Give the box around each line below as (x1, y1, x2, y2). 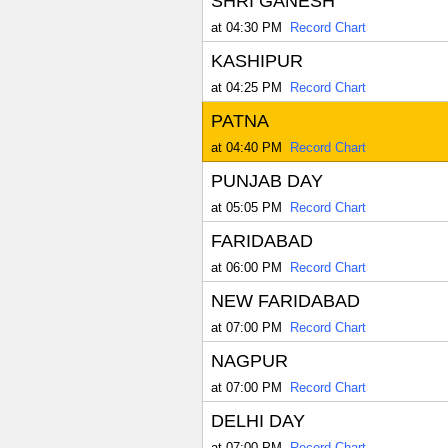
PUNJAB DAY (210, 171, 323, 192)
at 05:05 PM (210, 200, 282, 216)
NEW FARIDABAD (210, 291, 360, 312)
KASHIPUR (210, 51, 303, 72)
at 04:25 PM (210, 80, 282, 96)
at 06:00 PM (210, 260, 282, 276)
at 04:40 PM (210, 140, 282, 156)
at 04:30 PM (210, 20, 282, 36)
